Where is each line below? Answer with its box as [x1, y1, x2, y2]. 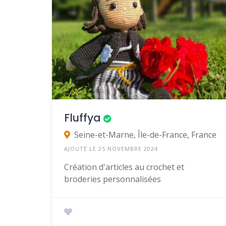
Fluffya [64, 110, 101, 125]
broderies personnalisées [64, 173, 161, 185]
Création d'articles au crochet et [64, 161, 184, 173]
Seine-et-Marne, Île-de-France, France [74, 129, 216, 140]
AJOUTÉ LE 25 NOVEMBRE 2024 [64, 144, 158, 152]
